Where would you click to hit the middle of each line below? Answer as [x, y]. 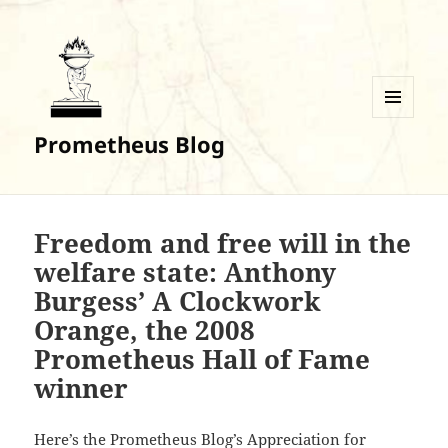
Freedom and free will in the [223, 243]
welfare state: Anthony [185, 272]
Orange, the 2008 [145, 330]
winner [81, 388]
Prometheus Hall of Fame [202, 359]
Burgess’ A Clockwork [178, 301]
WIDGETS [400, 159]
